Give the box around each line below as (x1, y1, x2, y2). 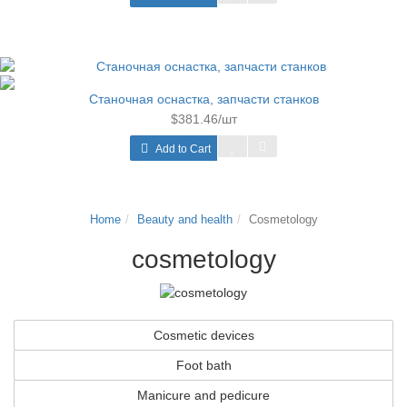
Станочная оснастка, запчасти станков (88, 92, 319, 106)
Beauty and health (136, 213, 233, 226)
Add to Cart (153, 143, 211, 155)
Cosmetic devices (153, 328, 254, 342)
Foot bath (175, 358, 232, 372)
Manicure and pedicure (137, 388, 270, 402)
